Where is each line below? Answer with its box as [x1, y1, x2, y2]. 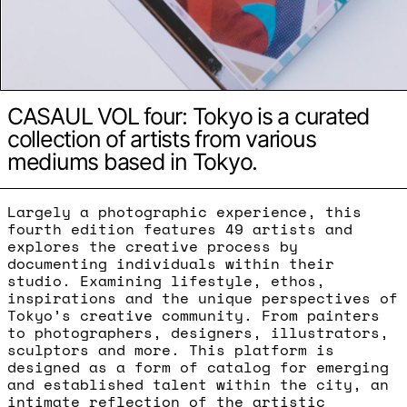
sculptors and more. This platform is [7, 338, 334, 361]
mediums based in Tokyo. [7, 147, 258, 175]
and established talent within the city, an [7, 372, 389, 395]
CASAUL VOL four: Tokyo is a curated [7, 102, 371, 130]
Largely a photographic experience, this [7, 200, 362, 223]
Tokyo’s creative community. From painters [7, 303, 380, 326]
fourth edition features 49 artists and [7, 217, 352, 240]
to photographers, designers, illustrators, [7, 321, 389, 343]
